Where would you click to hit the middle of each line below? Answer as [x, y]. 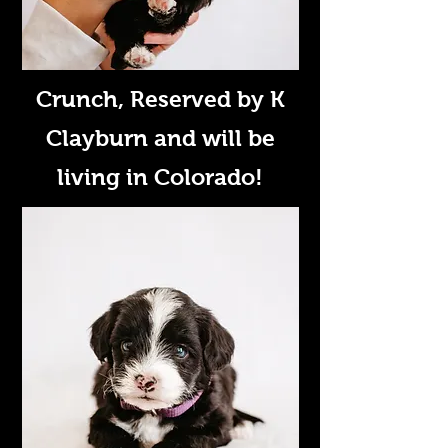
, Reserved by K [201, 99]
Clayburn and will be [160, 138]
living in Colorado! [160, 177]
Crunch [76, 99]
